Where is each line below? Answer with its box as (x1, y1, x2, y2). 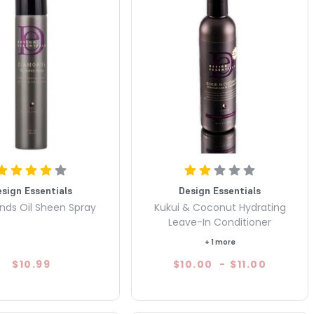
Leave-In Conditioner (168, 215, 272, 230)
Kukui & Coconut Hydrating (153, 200, 286, 215)
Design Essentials (179, 184, 261, 198)
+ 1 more (204, 237, 235, 248)
